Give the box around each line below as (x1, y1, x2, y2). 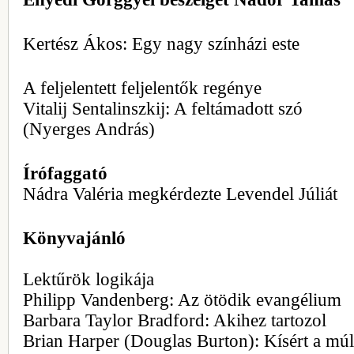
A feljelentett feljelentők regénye (23, 78, 262, 98)
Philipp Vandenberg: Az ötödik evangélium (23, 290, 341, 310)
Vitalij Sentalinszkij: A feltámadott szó (23, 99, 303, 119)
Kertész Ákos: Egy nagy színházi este (23, 34, 299, 54)
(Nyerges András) (23, 119, 155, 139)
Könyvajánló (23, 228, 126, 248)
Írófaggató (23, 164, 107, 183)
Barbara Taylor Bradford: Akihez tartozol (23, 311, 326, 330)
